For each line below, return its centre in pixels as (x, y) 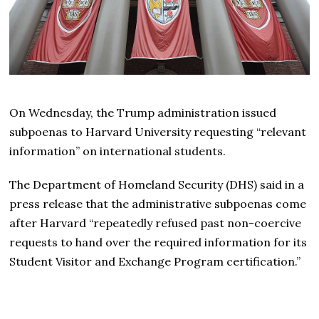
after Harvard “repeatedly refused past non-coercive (156, 223)
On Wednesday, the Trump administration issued (143, 112)
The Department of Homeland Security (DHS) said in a (157, 184)
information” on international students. (118, 151)
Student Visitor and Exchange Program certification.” (155, 261)
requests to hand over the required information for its (158, 242)
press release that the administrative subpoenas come (158, 203)
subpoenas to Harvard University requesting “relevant (158, 131)
